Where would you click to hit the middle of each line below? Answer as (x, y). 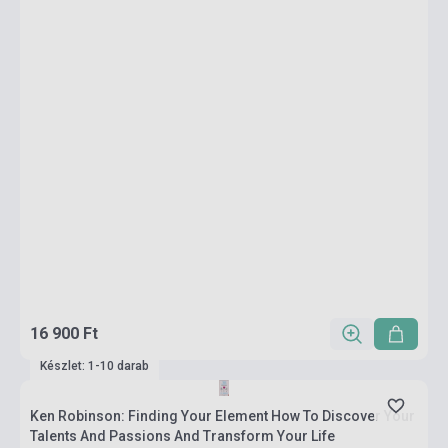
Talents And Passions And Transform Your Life (182, 436)
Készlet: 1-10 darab (94, 366)
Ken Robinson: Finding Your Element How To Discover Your (222, 416)
